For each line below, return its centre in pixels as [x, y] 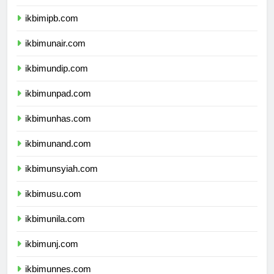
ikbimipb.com [52, 29]
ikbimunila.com [55, 230]
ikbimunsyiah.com [61, 180]
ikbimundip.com [57, 80]
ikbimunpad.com [58, 105]
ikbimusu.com [53, 205]
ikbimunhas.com [58, 130]
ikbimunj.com [52, 255]
